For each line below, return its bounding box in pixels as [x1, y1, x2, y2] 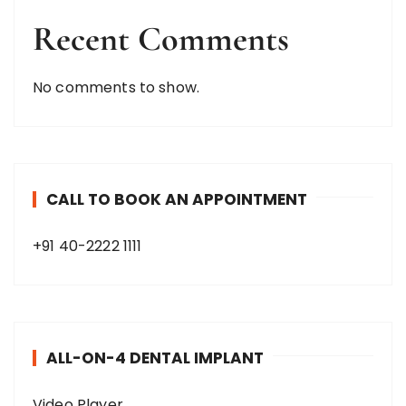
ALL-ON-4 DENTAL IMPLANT [46, 347, 264, 369]
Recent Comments [33, 18, 289, 60]
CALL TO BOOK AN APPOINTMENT [46, 188, 307, 210]
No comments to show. [33, 77, 199, 98]
